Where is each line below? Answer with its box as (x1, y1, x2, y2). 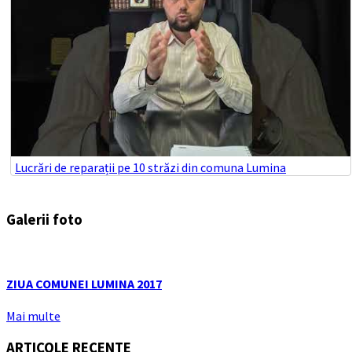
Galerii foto (6, 211, 82, 229)
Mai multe (6, 308, 60, 324)
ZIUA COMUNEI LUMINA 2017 (6, 276, 162, 292)
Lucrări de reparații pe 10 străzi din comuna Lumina (15, 159, 286, 176)
